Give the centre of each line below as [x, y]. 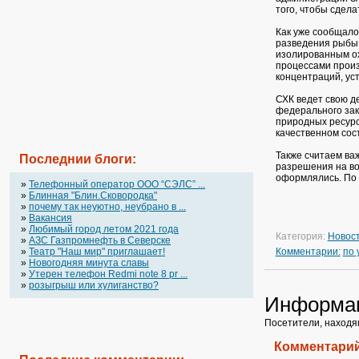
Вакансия [50, 218]
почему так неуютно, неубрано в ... [107, 207]
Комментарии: [308, 252]
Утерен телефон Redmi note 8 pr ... [108, 274]
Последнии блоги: [78, 159]
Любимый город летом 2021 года [104, 229]
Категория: [301, 236]
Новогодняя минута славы [89, 263]
